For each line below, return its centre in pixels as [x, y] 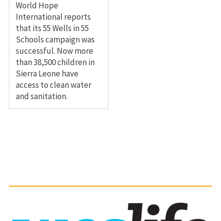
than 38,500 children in [55, 62]
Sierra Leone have [47, 73]
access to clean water [53, 85]
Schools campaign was [55, 39]
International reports [53, 17]
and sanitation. [41, 96]
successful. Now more [54, 51]
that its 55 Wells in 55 [52, 28]
